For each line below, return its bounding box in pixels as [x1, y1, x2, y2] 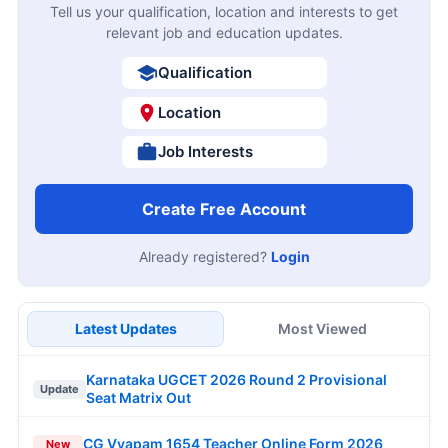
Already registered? [138, 248, 271, 266]
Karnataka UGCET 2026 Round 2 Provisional [86, 371, 387, 389]
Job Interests [157, 142, 253, 162]
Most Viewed [278, 320, 367, 338]
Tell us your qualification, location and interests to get [50, 3, 398, 21]
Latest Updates [74, 320, 177, 338]
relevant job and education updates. [105, 24, 343, 42]
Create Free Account [142, 199, 306, 220]
